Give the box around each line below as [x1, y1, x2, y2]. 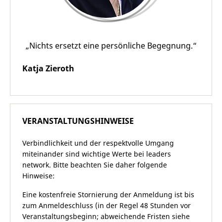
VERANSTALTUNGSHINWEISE [22, 115, 134, 126]
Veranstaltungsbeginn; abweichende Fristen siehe [22, 212, 190, 221]
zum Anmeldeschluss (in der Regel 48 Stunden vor [22, 201, 191, 210]
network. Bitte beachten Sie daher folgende [22, 160, 167, 169]
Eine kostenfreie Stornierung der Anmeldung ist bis [22, 190, 194, 199]
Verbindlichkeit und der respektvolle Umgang [22, 138, 174, 148]
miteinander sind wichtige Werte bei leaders [22, 149, 171, 159]
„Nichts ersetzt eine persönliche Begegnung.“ [25, 40, 197, 51]
